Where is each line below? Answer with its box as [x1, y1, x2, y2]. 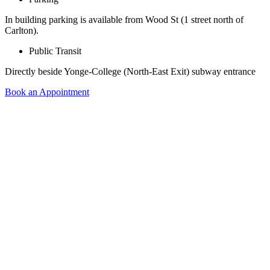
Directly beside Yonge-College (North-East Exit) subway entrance [5, 66, 256, 77]
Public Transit [29, 46, 81, 57]
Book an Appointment [5, 87, 89, 98]
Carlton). [5, 25, 39, 36]
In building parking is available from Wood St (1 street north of [5, 14, 243, 25]
